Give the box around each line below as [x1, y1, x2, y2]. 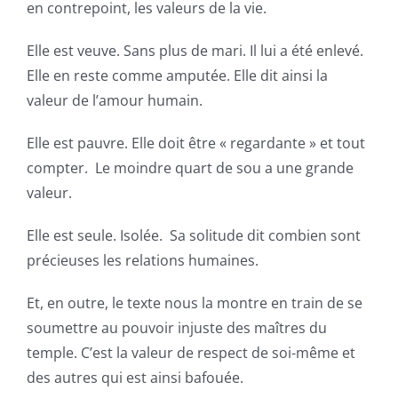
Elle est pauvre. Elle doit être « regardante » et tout [26, 132, 365, 153]
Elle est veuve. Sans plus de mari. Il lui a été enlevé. [26, 40, 363, 60]
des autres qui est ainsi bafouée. [26, 367, 243, 387]
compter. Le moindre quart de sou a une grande [26, 157, 354, 178]
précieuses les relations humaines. [26, 250, 259, 270]
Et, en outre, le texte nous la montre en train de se [26, 292, 362, 313]
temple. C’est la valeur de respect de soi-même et [26, 342, 355, 362]
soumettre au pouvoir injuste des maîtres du [26, 317, 327, 338]
